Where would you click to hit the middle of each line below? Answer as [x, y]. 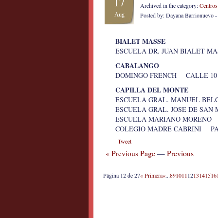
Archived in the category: [170, 5]
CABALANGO [137, 65]
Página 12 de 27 [122, 175]
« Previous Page [130, 153]
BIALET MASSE [140, 41]
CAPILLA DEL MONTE [152, 90]
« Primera [151, 175]
